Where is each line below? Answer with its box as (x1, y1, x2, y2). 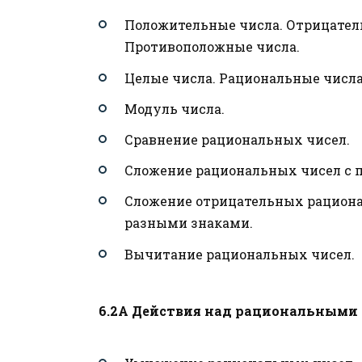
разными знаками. (124, 214, 253, 232)
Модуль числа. (124, 99, 225, 117)
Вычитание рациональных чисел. (124, 245, 355, 263)
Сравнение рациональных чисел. (124, 130, 350, 148)
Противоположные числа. (124, 38, 300, 56)
